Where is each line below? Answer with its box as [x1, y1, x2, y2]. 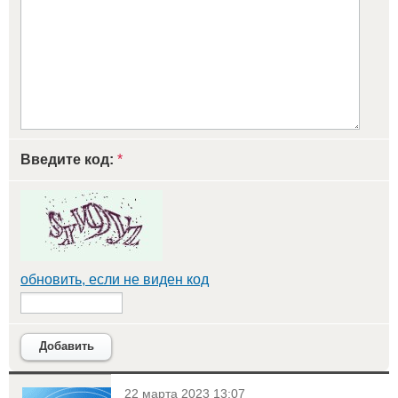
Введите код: [20, 151, 117, 167]
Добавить [38, 339, 94, 354]
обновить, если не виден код [20, 271, 209, 287]
